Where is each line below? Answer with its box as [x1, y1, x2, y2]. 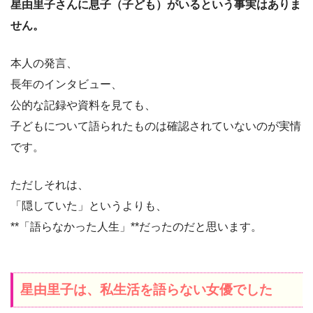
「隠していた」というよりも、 [10, 200, 167, 212]
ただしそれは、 [10, 179, 89, 191]
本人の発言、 [10, 57, 78, 70]
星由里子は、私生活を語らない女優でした [20, 282, 272, 298]
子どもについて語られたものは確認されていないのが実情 [10, 120, 301, 133]
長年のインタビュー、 [10, 78, 122, 91]
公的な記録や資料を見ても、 [10, 99, 156, 112]
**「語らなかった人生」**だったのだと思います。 [10, 221, 262, 233]
